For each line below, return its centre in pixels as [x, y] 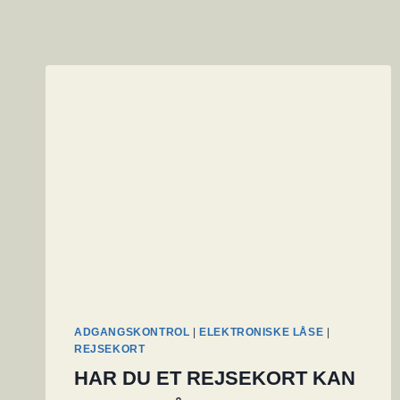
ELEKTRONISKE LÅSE [262, 332]
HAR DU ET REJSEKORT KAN [215, 378]
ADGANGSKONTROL [132, 332]
